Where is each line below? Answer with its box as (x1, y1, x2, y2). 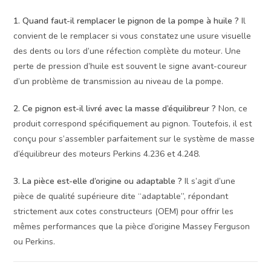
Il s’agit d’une (182, 175, 236, 187)
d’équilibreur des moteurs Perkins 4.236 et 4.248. (13, 148, 201, 160)
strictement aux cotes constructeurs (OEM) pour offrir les (13, 205, 234, 217)
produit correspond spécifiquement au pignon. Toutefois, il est (13, 117, 252, 129)
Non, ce (216, 102, 248, 114)
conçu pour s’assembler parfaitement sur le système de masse (13, 132, 255, 145)
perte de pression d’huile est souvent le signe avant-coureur (13, 60, 247, 72)
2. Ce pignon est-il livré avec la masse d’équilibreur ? (13, 102, 217, 114)
